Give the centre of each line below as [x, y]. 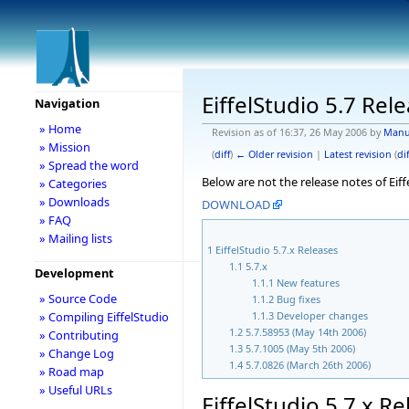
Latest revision [357, 154]
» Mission [64, 147]
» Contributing [79, 335]
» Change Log [76, 353]
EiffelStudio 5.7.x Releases [277, 249]
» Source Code [78, 299]
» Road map [71, 372]
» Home [60, 129]
